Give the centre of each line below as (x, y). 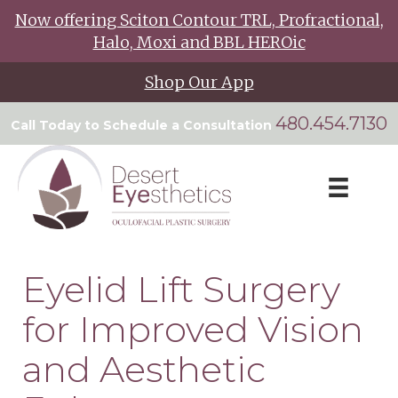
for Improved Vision (193, 329)
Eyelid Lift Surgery (181, 289)
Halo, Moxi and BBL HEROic (199, 42)
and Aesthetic (144, 369)
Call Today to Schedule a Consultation (143, 125)
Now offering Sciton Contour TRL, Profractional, (199, 20)
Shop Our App (199, 82)
